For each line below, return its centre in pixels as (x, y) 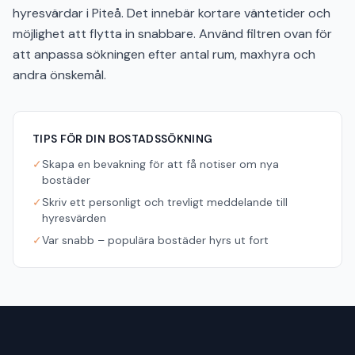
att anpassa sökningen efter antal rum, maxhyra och (164, 54)
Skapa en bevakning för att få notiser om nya (160, 164)
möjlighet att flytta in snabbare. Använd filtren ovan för (172, 34)
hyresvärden (74, 218)
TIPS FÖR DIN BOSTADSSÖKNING (123, 139)
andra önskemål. (59, 75)
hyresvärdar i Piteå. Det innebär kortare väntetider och (172, 13)
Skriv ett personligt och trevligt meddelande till (165, 202)
